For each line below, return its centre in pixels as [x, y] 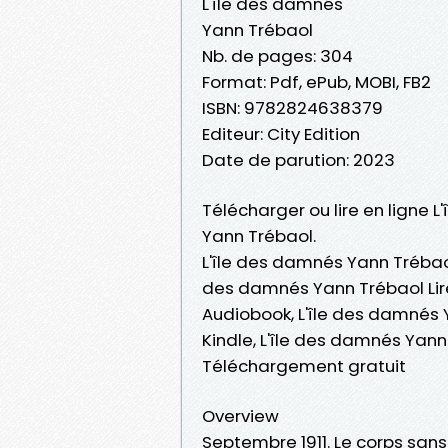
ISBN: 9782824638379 [292, 107]
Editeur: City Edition [281, 133]
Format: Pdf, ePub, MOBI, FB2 [316, 81]
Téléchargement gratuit [304, 365]
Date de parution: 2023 [298, 159]
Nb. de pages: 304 [277, 55]
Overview [240, 415]
